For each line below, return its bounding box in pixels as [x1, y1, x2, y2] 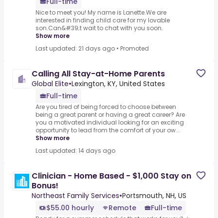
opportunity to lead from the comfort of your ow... [36, 126, 180, 135]
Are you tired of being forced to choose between [36, 103, 176, 111]
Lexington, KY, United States [72, 79, 165, 89]
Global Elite [32, 79, 69, 89]
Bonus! [32, 180, 58, 192]
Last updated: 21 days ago [36, 44, 115, 53]
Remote [109, 203, 136, 213]
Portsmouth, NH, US [122, 191, 186, 201]
